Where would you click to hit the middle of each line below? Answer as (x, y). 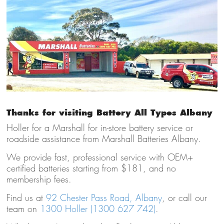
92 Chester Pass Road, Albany (104, 197)
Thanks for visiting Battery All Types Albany (109, 112)
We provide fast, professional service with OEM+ (99, 157)
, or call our (184, 197)
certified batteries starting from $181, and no (91, 168)
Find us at (26, 197)
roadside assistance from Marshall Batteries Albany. (103, 138)
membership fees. (39, 179)
